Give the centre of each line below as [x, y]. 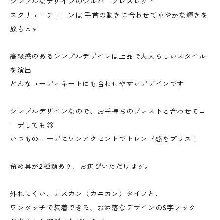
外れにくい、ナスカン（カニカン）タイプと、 [86, 194]
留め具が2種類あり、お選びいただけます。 [81, 166]
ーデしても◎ [32, 125]
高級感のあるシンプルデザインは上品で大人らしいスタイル [108, 56]
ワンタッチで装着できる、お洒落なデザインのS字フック [103, 208]
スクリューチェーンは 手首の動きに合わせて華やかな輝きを [109, 15]
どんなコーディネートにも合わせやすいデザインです [97, 84]
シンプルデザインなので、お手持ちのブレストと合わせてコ [108, 111]
